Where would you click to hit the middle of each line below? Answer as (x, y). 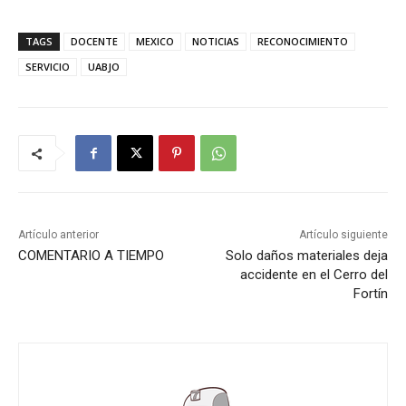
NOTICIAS (216, 42)
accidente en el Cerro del (314, 275)
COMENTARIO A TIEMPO (91, 256)
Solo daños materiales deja (306, 256)
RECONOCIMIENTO (303, 42)
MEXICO (155, 42)
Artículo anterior (58, 235)
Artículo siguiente (343, 235)
